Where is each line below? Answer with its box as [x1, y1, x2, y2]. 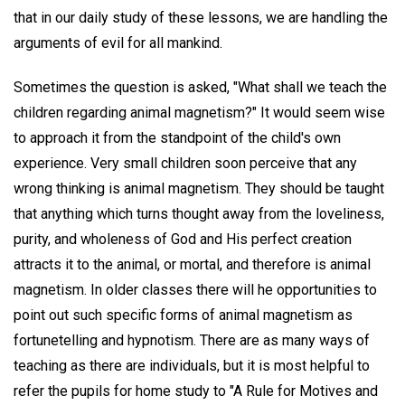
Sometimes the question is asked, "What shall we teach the [14, 78, 387, 96]
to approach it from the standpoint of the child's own [14, 128, 341, 146]
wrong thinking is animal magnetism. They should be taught [14, 179, 384, 197]
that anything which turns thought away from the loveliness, [14, 204, 384, 222]
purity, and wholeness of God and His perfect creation [14, 230, 352, 248]
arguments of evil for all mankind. [14, 34, 222, 52]
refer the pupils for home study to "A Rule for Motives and [14, 381, 378, 400]
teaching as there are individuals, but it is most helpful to [14, 356, 370, 374]
